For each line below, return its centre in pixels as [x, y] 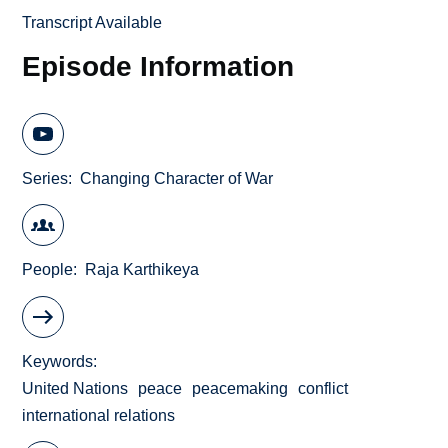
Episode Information [158, 66]
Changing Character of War [177, 178]
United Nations [75, 388]
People [48, 270]
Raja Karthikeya [142, 270]
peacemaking [240, 388]
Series [45, 178]
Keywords [58, 361]
